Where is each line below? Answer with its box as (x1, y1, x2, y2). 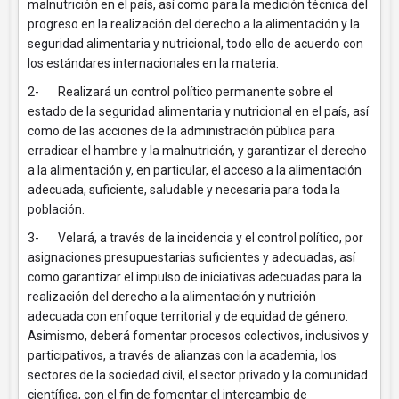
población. (28, 202, 85, 216)
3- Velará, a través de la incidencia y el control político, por (28, 231, 363, 245)
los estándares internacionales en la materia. (28, 56, 279, 70)
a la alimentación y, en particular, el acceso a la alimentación (28, 163, 362, 177)
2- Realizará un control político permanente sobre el (28, 85, 333, 99)
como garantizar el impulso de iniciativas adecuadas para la (28, 270, 362, 284)
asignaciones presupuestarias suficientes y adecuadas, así (28, 250, 355, 265)
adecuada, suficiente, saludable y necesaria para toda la (28, 183, 340, 197)
